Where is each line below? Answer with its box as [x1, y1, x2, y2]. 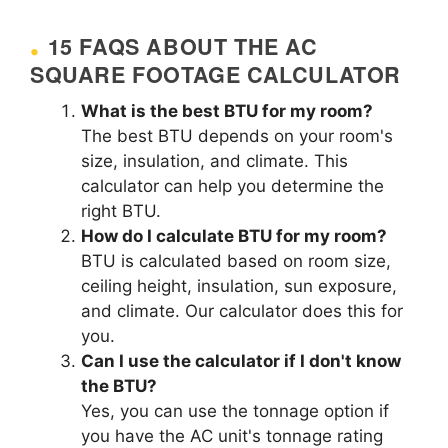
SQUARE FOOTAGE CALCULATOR [30, 58, 402, 90]
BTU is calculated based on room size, [81, 251, 391, 272]
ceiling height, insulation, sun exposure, [81, 276, 397, 297]
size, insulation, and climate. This [81, 151, 348, 172]
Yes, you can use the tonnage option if [81, 401, 389, 422]
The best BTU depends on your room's [81, 126, 393, 147]
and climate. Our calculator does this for [81, 301, 403, 322]
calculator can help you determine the [81, 176, 384, 197]
